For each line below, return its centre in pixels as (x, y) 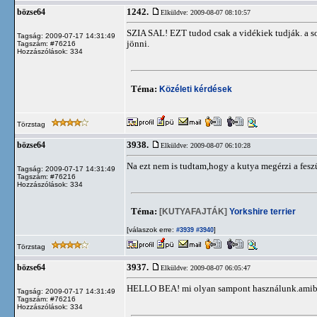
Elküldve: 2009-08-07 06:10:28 (206, 145)
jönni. (138, 44)
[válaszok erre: (150, 230)
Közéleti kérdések (196, 89)
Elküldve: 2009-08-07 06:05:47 (206, 268)
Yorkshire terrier (261, 211)
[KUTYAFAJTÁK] (193, 211)
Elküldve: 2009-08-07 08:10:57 (206, 12)
